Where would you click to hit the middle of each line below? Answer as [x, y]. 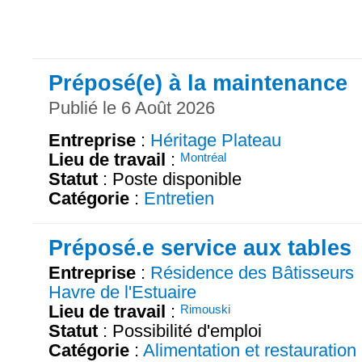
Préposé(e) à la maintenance [198, 82]
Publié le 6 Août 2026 [132, 108]
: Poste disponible [170, 179]
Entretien [179, 199]
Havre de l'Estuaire [122, 293]
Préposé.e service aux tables [200, 248]
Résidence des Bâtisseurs [252, 273]
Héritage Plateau [216, 141]
